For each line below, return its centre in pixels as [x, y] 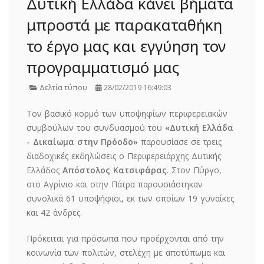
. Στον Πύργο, [194, 170]
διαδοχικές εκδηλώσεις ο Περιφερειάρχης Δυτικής [124, 156]
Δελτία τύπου [62, 88]
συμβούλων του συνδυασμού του [96, 128]
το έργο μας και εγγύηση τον [126, 46]
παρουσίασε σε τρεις [180, 142]
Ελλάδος [44, 170]
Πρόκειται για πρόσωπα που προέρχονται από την [125, 238]
